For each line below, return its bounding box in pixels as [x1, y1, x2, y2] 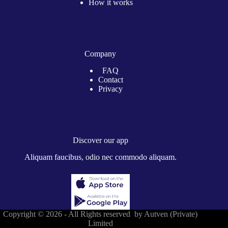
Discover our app [72, 136, 128, 145]
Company [84, 49, 117, 59]
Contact [98, 75, 123, 84]
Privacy [98, 84, 123, 94]
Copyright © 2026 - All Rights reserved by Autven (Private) [3, 210, 198, 218]
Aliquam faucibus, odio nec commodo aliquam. [24, 153, 177, 161]
